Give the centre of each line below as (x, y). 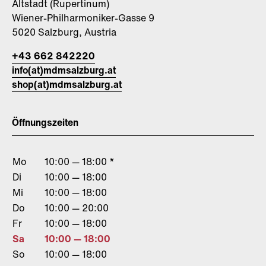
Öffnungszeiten (45, 123)
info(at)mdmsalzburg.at (64, 70)
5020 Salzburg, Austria (64, 32)
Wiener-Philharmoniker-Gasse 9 (83, 18)
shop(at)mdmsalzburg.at (67, 85)
